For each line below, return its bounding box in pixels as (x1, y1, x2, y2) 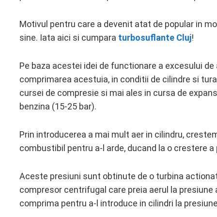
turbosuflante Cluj (118, 32, 191, 43)
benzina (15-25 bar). (19, 101, 96, 111)
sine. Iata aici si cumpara (19, 32, 118, 43)
